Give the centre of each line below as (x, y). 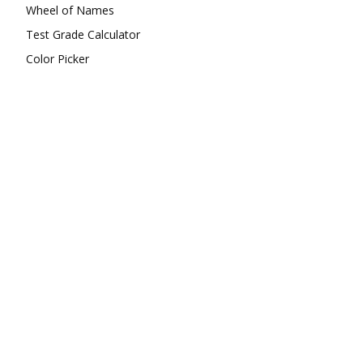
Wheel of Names (70, 10)
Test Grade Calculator (83, 34)
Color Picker (58, 58)
